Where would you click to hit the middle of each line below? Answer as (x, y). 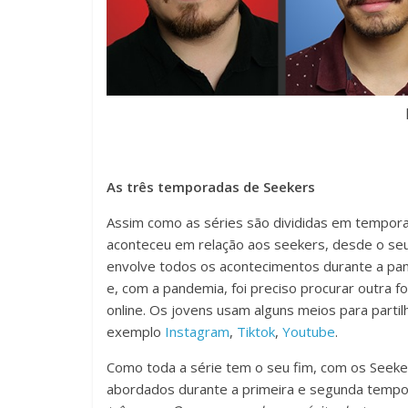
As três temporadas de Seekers (211, 186)
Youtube (309, 331)
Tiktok (256, 331)
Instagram (197, 331)
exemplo (136, 331)
